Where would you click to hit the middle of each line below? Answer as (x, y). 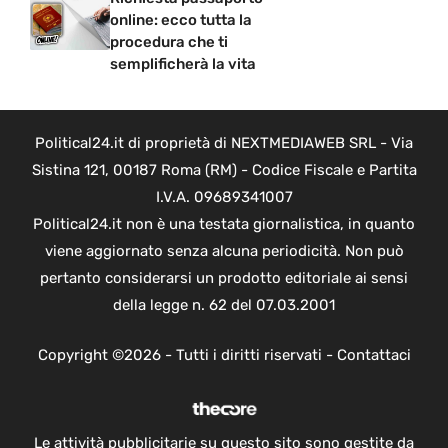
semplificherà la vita (183, 64)
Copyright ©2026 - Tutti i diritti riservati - (187, 354)
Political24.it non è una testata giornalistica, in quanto (224, 224)
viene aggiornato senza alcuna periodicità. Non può (224, 251)
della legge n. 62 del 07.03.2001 (224, 305)
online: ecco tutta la (181, 20)
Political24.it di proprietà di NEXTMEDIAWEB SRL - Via (224, 143)
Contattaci (373, 354)
